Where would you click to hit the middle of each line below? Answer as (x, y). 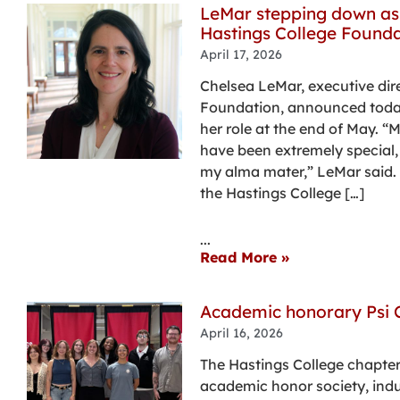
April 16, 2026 (241, 333)
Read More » (244, 258)
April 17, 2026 (241, 55)
